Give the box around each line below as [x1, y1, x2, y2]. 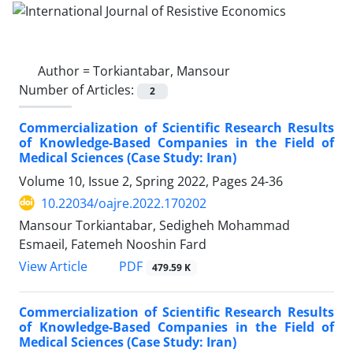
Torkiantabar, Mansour [93, 61, 230, 80]
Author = [38, 61, 93, 80]
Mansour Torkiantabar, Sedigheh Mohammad [19, 216, 290, 234]
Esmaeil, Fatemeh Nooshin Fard [19, 235, 206, 253]
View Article [19, 258, 87, 275]
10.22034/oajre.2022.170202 [41, 194, 206, 212]
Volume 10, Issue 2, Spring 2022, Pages [19, 172, 251, 190]
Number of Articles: [19, 80, 137, 98]
